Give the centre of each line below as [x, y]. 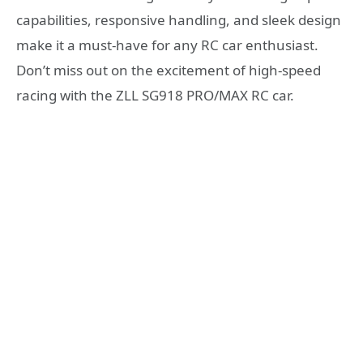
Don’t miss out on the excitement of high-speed [169, 70]
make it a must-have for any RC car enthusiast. [167, 45]
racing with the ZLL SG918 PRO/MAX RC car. [155, 95]
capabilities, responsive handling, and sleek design [179, 19]
